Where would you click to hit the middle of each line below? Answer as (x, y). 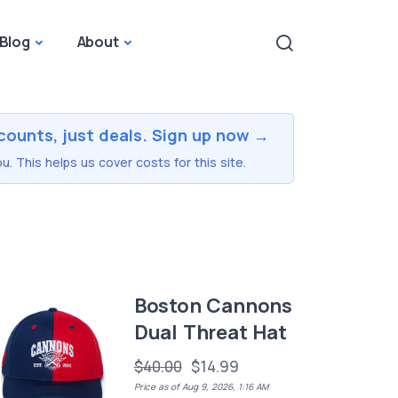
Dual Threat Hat (210, 332)
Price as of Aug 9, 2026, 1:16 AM (201, 386)
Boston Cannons (213, 306)
